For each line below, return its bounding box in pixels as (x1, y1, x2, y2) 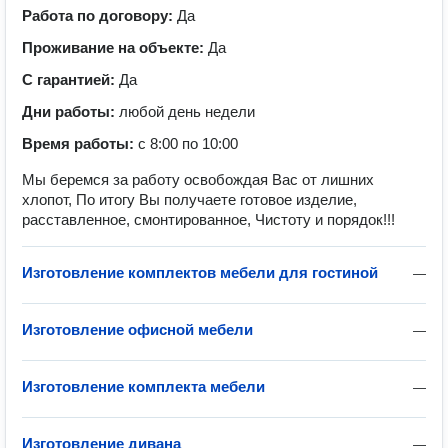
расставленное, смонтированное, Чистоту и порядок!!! (22, 211, 395, 228)
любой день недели (119, 103, 255, 120)
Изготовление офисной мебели (22, 321, 253, 338)
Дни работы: (22, 103, 119, 120)
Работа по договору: (22, 7, 177, 24)
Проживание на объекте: (22, 39, 208, 56)
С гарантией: (22, 71, 119, 88)
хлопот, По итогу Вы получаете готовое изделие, (22, 191, 357, 208)
